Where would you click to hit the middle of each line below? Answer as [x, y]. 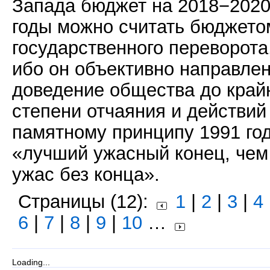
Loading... [31, 262]
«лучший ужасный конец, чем [140, 153]
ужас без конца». [86, 174]
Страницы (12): [86, 201]
